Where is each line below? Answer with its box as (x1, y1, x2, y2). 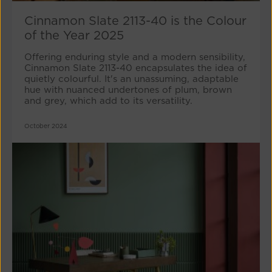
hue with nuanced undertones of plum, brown (24, 84, 232, 96)
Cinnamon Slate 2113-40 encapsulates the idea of (24, 63, 247, 74)
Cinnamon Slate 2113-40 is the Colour (24, 13, 246, 29)
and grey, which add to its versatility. (24, 95, 192, 107)
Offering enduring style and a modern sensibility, (24, 52, 245, 63)
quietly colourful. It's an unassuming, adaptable (24, 73, 239, 85)
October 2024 (24, 122, 67, 130)
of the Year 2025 (24, 28, 124, 43)
